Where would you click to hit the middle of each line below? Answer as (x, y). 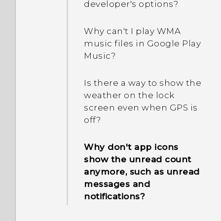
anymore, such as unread (142, 172)
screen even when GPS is (141, 108)
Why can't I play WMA (132, 31)
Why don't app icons (131, 147)
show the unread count (138, 159)
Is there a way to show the (143, 83)
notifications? (114, 196)
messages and (117, 184)
